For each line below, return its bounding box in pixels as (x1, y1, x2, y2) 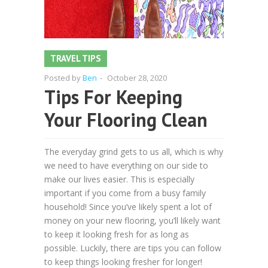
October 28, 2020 (107, 72, 167, 83)
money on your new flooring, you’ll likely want (44, 215, 221, 226)
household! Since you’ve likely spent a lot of (44, 201, 212, 212)
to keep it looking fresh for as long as (44, 229, 189, 240)
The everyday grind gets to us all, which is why (44, 146, 223, 157)
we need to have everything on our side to (44, 160, 208, 171)
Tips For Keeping (44, 84, 182, 109)
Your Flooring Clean (44, 107, 208, 132)
